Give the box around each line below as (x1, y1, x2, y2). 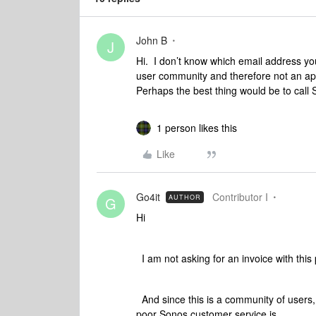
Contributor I (212, 190, 268, 204)
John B (136, 33, 167, 47)
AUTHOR (169, 193, 201, 202)
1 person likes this (157, 121, 237, 135)
